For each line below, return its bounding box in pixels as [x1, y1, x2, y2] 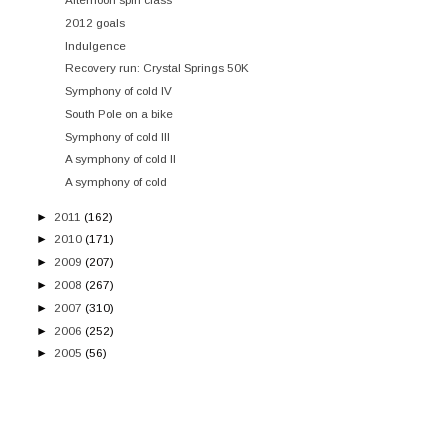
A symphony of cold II [65, 152, 177, 166]
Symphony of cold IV [65, 84, 173, 98]
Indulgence [65, 38, 127, 52]
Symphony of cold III [65, 129, 171, 143]
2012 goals [65, 15, 126, 29]
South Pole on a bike [65, 106, 174, 120]
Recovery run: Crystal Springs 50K [65, 61, 250, 75]
